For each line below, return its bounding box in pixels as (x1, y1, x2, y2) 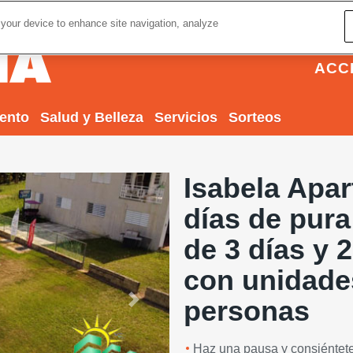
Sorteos (229, 110, 281, 125)
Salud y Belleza (40, 110, 143, 125)
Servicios (154, 110, 217, 125)
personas (183, 295, 310, 327)
